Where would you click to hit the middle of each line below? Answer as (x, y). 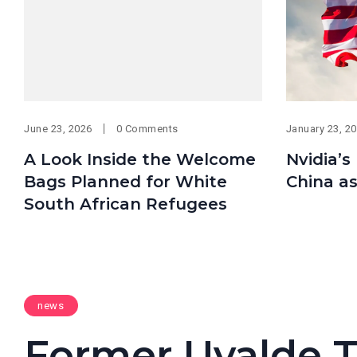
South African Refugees (126, 204)
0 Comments (147, 128)
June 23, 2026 (58, 128)
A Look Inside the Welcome (140, 159)
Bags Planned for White (126, 181)
